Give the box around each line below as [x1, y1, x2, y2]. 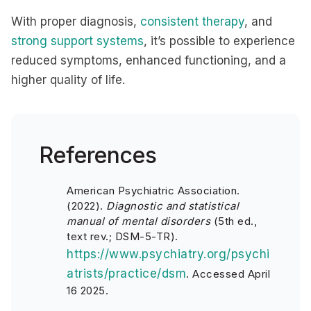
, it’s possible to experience [144, 34, 295, 48]
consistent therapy [140, 15, 244, 28]
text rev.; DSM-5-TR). [67, 230, 178, 243]
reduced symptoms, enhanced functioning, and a [11, 53, 286, 67]
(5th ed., [210, 215, 257, 228]
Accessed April [192, 267, 270, 280]
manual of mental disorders [67, 215, 210, 228]
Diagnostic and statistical [106, 199, 239, 212]
